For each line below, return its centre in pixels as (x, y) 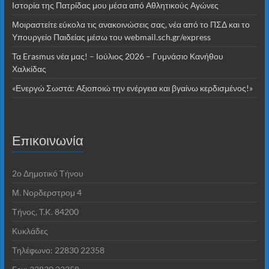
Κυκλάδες (30, 231)
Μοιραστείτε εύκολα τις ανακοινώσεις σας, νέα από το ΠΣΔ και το (131, 24)
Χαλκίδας (29, 68)
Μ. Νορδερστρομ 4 (47, 192)
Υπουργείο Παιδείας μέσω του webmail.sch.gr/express (111, 37)
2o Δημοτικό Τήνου (47, 173)
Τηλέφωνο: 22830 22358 (58, 250)
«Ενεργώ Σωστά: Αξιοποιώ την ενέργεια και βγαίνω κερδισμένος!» (132, 88)
